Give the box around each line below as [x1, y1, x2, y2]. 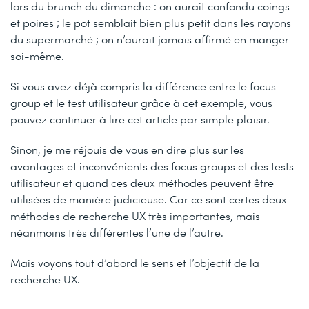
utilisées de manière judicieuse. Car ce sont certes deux [10, 191, 287, 206]
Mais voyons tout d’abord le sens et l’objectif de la [10, 255, 259, 270]
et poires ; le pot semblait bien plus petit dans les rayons [10, 14, 291, 30]
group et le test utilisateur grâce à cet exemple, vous [10, 94, 272, 110]
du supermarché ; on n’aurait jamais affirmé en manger [10, 31, 289, 46]
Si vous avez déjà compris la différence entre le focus [10, 78, 276, 93]
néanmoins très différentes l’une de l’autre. [10, 224, 223, 239]
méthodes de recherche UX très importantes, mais [10, 208, 260, 223]
